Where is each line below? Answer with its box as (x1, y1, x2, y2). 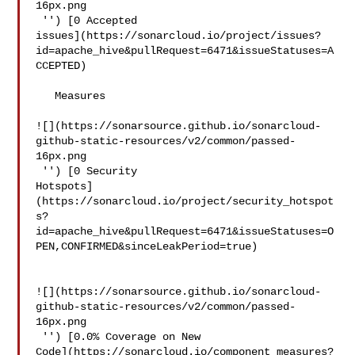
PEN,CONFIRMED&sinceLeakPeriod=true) (36, 240, 258, 253)
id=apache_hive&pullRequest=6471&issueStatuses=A (36, 44, 334, 57)
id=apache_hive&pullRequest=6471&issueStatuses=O (36, 225, 334, 238)
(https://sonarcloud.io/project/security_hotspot (36, 195, 334, 208)
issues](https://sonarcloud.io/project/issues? (36, 29, 322, 42)
